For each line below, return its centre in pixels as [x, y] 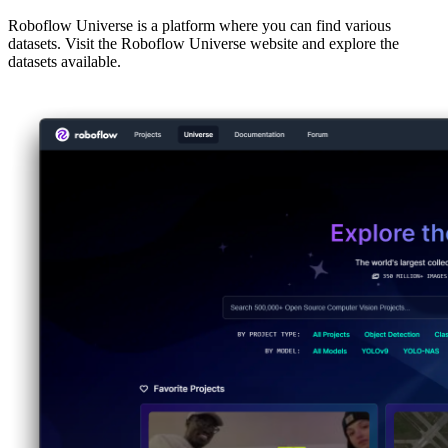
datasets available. [64, 62]
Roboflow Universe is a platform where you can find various [199, 26]
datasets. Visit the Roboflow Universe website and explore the [203, 44]
